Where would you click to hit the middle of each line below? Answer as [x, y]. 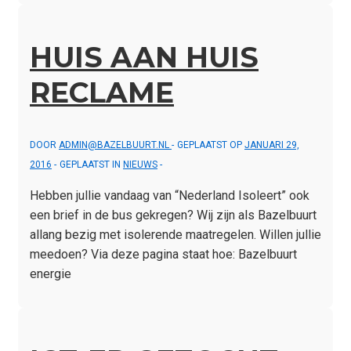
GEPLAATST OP [211, 145]
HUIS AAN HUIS [144, 58]
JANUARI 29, [272, 145]
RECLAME [102, 93]
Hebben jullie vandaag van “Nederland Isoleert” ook [170, 195]
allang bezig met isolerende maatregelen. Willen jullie [175, 234]
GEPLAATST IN [91, 164]
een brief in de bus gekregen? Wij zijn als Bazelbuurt [173, 215]
